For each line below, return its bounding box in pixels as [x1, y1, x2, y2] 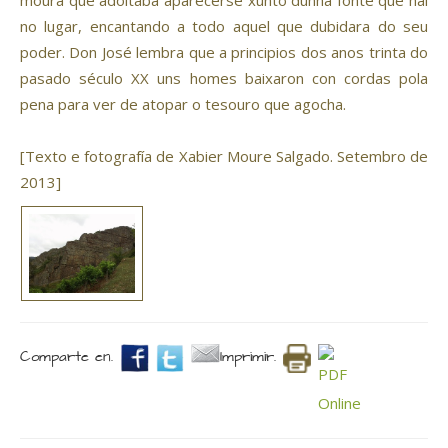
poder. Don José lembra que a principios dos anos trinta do [20, 42, 428, 63]
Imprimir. [219, 346, 276, 369]
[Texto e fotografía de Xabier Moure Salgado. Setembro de [20, 146, 428, 167]
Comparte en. [20, 346, 113, 369]
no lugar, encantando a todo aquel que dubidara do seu [20, 16, 428, 37]
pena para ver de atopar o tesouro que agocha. [20, 94, 346, 115]
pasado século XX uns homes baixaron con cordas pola [20, 68, 428, 89]
